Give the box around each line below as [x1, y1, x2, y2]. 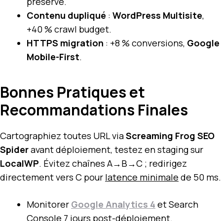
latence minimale [105, 171, 179, 183]
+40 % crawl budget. [27, 23, 111, 35]
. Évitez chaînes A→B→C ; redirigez [39, 157, 187, 169]
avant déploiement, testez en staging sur [29, 143, 203, 155]
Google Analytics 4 [71, 198, 155, 210]
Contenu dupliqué [27, 9, 106, 21]
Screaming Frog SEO [126, 129, 215, 142]
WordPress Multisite [112, 9, 202, 21]
